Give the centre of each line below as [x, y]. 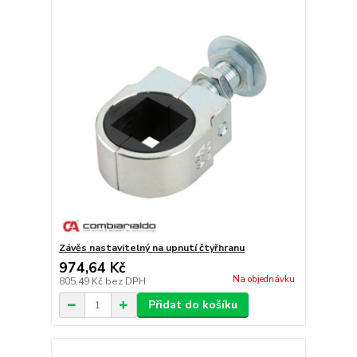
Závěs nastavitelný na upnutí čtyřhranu [151, 248]
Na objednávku [263, 280]
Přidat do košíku [192, 305]
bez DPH [125, 281]
